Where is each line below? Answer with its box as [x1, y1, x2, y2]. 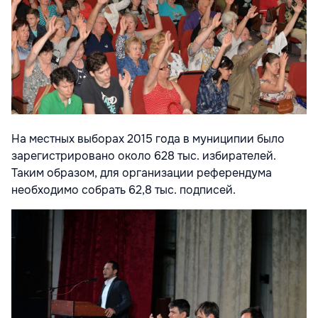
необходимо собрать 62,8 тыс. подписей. [11, 182, 236, 198]
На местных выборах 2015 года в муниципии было [11, 131, 285, 147]
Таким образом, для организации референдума [11, 165, 272, 181]
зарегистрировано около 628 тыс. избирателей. [11, 148, 276, 164]
